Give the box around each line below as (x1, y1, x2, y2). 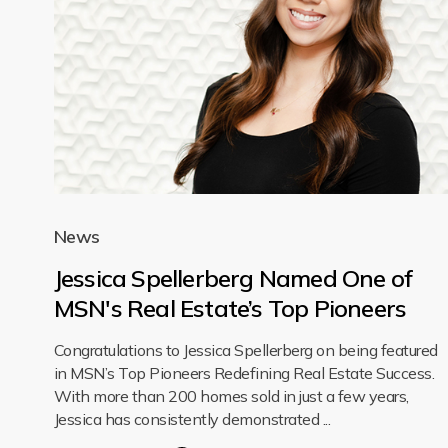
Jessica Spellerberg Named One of (53, 263, 413, 294)
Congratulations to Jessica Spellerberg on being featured (53, 340, 438, 361)
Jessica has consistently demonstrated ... (53, 409, 331, 430)
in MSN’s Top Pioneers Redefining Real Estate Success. (53, 363, 435, 384)
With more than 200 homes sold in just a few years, (53, 386, 409, 407)
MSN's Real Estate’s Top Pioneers (53, 293, 407, 324)
